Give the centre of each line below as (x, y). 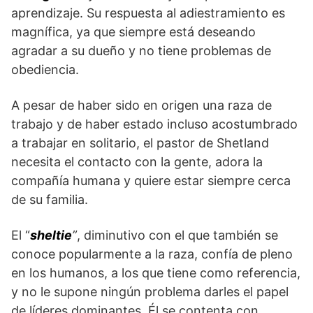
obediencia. (45, 70)
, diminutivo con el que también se (177, 235)
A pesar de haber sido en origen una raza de (141, 105)
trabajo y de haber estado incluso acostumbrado (154, 124)
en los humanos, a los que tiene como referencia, (156, 273)
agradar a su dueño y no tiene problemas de (141, 51)
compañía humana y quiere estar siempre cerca (151, 181)
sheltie (51, 235)
